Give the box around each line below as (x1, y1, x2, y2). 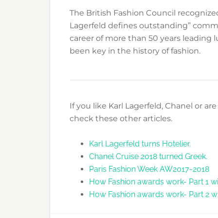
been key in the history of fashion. (70, 46, 200, 55)
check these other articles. (70, 114, 172, 123)
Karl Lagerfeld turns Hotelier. (89, 139, 191, 148)
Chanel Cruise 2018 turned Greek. (89, 152, 207, 161)
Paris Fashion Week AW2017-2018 (89, 164, 209, 174)
